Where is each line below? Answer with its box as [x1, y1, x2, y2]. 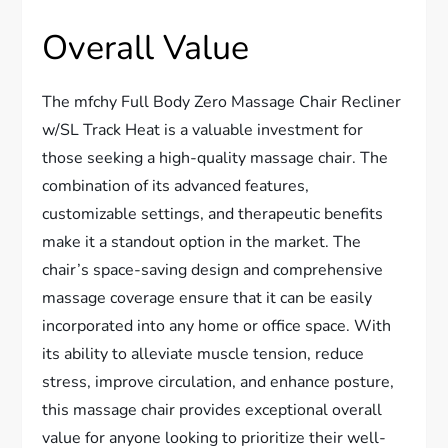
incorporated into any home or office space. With [42, 315, 392, 337]
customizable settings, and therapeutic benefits [42, 203, 384, 225]
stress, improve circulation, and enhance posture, [42, 371, 395, 393]
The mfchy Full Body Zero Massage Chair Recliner [42, 91, 402, 113]
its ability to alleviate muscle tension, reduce [42, 343, 365, 365]
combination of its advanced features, [42, 175, 310, 197]
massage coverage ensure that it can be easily [42, 287, 373, 309]
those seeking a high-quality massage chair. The [42, 147, 389, 169]
